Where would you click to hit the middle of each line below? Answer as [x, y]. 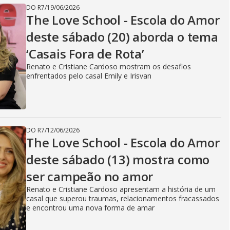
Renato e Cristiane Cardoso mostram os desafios [109, 66]
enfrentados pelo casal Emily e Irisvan [89, 76]
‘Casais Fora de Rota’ [85, 54]
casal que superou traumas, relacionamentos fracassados [123, 198]
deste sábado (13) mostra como [118, 159]
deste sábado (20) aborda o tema [122, 37]
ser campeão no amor [90, 176]
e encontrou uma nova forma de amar [90, 208]
